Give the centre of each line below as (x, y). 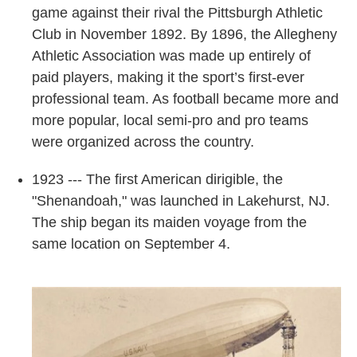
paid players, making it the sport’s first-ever (168, 78)
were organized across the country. (143, 142)
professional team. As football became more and (185, 99)
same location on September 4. (133, 244)
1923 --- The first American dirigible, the (157, 180)
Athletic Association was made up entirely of (171, 56)
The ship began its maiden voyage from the (169, 223)
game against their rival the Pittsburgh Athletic (177, 13)
